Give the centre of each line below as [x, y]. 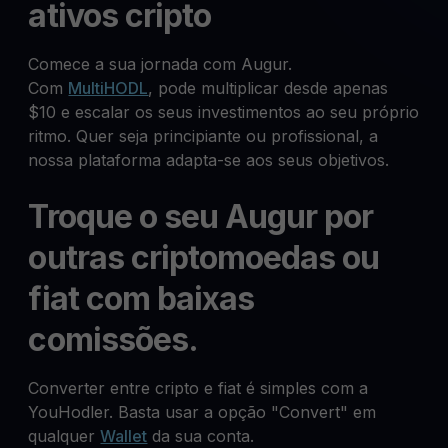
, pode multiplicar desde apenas [268, 88]
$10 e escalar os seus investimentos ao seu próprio [224, 112]
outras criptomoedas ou [204, 257]
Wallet [124, 436]
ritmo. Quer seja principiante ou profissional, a [203, 136]
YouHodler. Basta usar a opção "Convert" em [202, 412]
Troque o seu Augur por [201, 216]
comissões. [113, 339]
